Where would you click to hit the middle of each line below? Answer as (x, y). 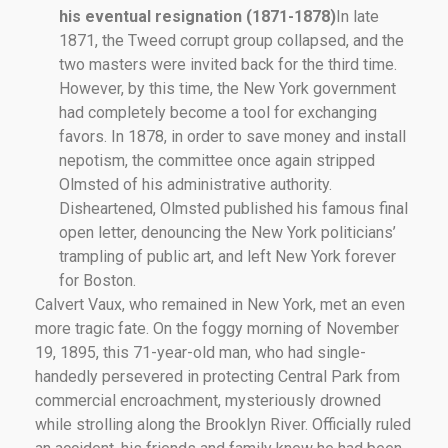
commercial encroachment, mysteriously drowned (208, 400)
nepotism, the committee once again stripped (217, 160)
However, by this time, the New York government (227, 88)
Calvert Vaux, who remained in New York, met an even (220, 304)
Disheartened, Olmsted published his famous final (233, 208)
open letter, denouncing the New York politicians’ (227, 232)
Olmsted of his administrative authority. (195, 184)
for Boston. (97, 280)
